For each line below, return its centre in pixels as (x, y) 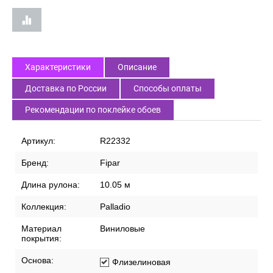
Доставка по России (66, 89)
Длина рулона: (51, 185)
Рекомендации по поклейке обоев (93, 110)
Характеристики (58, 67)
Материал (41, 229)
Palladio (115, 207)
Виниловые (122, 229)
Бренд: (35, 163)
